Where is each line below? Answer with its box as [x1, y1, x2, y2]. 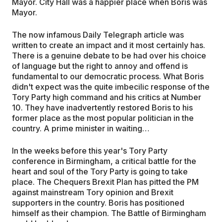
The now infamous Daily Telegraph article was [12, 29, 184, 40]
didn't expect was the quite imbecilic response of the [12, 81, 210, 92]
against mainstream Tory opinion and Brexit [12, 187, 173, 197]
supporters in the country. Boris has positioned [12, 197, 184, 208]
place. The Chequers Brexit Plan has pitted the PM [12, 176, 199, 187]
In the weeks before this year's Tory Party [12, 145, 167, 156]
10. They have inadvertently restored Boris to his [12, 102, 193, 112]
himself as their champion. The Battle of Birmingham [12, 208, 206, 218]
